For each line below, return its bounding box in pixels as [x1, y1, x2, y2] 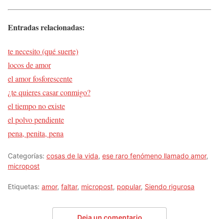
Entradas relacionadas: [8, 21, 85, 33]
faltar [61, 182, 77, 191]
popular [117, 182, 141, 191]
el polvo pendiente [8, 114, 64, 125]
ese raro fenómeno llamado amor [102, 152, 206, 160]
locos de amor [8, 60, 51, 70]
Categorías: [8, 152, 46, 160]
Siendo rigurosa [145, 182, 195, 191]
